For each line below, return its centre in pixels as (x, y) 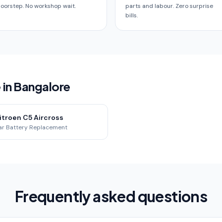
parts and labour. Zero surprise (169, 6)
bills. (132, 15)
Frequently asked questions (111, 196)
